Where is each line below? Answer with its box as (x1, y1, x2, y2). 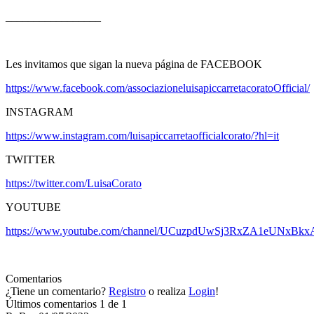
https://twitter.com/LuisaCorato (6, 177, 142, 190)
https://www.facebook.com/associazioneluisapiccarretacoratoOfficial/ (6, 82, 310, 95)
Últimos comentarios (6, 298, 97, 310)
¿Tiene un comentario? (6, 285, 106, 298)
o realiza (149, 285, 186, 298)
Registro (109, 285, 146, 298)
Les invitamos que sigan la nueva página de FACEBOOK (6, 58, 262, 71)
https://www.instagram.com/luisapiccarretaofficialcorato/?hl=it (6, 130, 279, 142)
